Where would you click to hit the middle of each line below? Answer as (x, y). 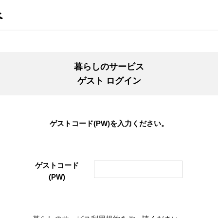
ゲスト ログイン (109, 81)
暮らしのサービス (109, 67)
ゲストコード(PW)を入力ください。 (109, 123)
